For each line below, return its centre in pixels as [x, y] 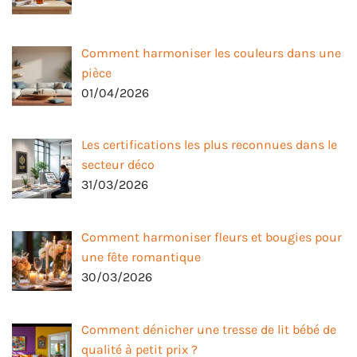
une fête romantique [141, 257]
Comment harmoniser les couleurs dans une [211, 53]
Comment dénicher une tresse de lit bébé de [209, 330]
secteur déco [118, 165]
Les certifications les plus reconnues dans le [209, 145]
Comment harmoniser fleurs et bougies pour [212, 237]
